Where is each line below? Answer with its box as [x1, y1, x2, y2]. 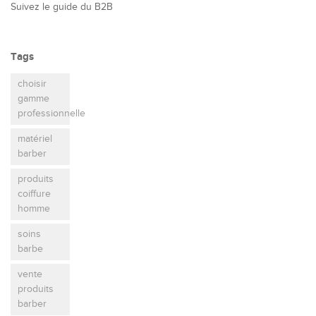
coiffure [18, 188, 51, 200]
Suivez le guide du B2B [11, 1, 113, 13]
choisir [18, 78, 47, 90]
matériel [18, 133, 52, 145]
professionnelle [18, 108, 85, 119]
